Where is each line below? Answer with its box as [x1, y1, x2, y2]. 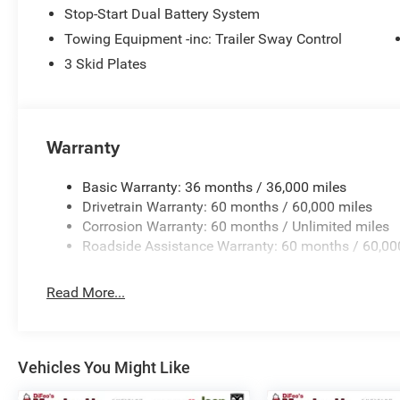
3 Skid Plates [64, 55, 147, 73]
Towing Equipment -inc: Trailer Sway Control [64, 30, 343, 48]
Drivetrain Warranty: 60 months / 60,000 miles [82, 198, 373, 216]
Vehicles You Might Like [18, 358, 190, 378]
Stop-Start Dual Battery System [64, 5, 261, 23]
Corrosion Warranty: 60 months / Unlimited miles [82, 218, 390, 236]
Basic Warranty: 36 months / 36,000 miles [82, 179, 347, 196]
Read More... [46, 284, 126, 302]
